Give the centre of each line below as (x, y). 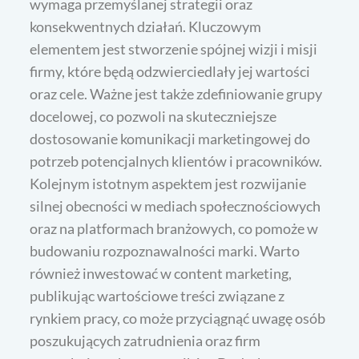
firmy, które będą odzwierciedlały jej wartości (170, 72)
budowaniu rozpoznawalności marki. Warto (165, 251)
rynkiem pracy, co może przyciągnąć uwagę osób (178, 319)
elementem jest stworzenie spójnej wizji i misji (174, 49)
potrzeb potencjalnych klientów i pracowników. (176, 161)
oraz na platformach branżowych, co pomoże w (174, 229)
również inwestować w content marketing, (161, 274)
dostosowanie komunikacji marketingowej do (170, 139)
